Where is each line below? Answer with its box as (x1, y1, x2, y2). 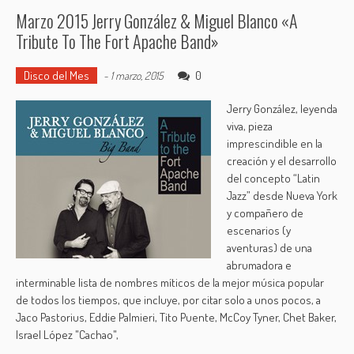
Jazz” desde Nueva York (227, 188, 338, 203)
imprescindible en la (227, 136, 323, 151)
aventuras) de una (227, 240, 313, 255)
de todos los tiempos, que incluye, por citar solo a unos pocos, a (16, 292, 322, 307)
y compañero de (227, 205, 304, 220)
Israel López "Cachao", (16, 327, 119, 342)
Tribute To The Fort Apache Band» (16, 28, 220, 54)
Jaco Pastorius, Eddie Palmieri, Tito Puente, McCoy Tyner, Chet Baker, (16, 310, 337, 325)
